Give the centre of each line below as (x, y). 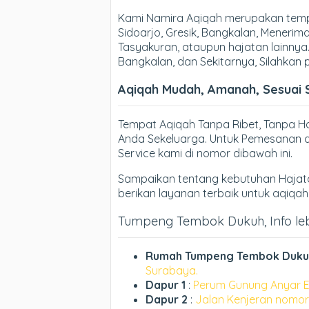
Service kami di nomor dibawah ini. (205, 153)
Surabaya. (172, 270)
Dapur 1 (167, 285)
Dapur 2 (167, 299)
